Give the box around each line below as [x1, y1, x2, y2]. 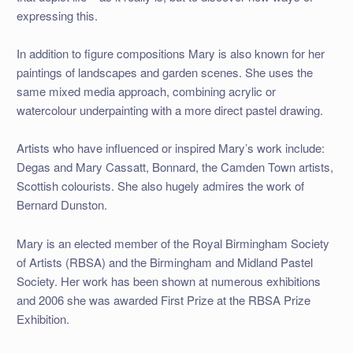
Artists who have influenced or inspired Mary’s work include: [16, 139, 325, 157]
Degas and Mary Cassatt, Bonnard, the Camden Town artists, [16, 158, 333, 176]
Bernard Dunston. [16, 196, 107, 214]
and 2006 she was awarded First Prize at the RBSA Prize [16, 291, 310, 308]
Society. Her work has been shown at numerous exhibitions [16, 272, 321, 289]
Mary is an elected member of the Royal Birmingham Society [16, 234, 329, 251]
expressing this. [16, 6, 98, 24]
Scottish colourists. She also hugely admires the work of [16, 177, 304, 195]
